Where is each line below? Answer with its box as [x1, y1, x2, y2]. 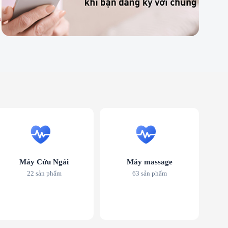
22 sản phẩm [26, 169, 62, 178]
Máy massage [126, 158, 173, 166]
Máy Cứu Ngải [19, 158, 69, 166]
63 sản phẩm [132, 169, 167, 178]
